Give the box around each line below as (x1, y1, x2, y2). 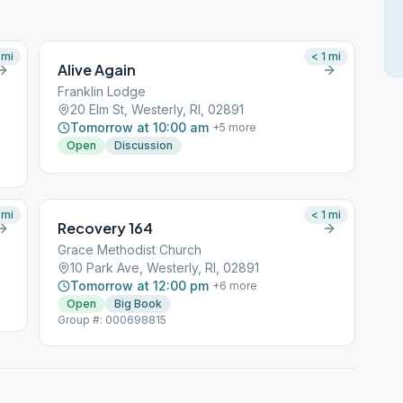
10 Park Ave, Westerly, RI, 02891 (70, 260, 260, 275)
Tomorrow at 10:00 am (70, 120, 210, 135)
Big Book (114, 297, 163, 310)
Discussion (114, 139, 174, 152)
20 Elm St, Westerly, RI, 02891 (70, 102, 245, 117)
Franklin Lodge (58, 84, 147, 99)
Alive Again (58, 60, 137, 79)
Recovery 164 (58, 219, 154, 237)
